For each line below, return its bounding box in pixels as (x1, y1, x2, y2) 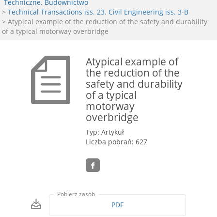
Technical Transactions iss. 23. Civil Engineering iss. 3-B (8, 7, 188, 16)
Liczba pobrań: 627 (86, 137, 148, 146)
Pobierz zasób (57, 190, 95, 199)
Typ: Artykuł (86, 127, 124, 137)
